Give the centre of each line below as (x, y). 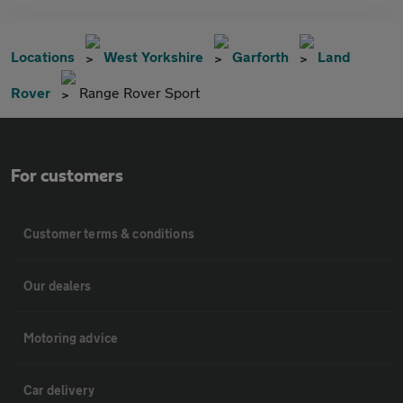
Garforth (260, 57)
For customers (67, 177)
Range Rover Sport (139, 93)
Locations (43, 57)
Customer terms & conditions (109, 234)
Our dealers (58, 286)
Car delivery (59, 390)
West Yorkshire (153, 57)
